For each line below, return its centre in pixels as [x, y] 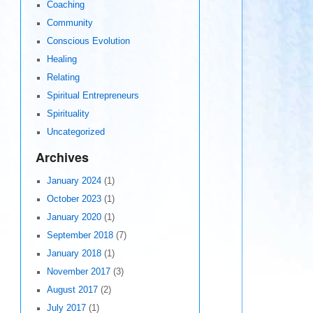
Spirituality [68, 114]
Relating [63, 78]
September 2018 [80, 236]
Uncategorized [75, 132]
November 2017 [78, 272]
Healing [61, 60]
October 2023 [74, 199]
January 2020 [74, 218]
